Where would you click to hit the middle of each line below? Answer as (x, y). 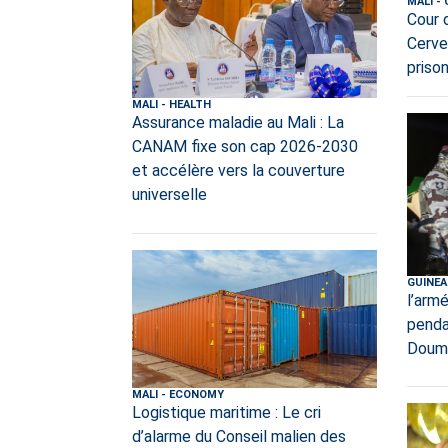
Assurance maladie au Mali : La (238, 122)
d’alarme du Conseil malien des (239, 436)
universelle (169, 194)
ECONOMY (196, 394)
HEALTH (190, 104)
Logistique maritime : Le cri (226, 412)
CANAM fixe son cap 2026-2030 (245, 146)
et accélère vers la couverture (238, 170)
